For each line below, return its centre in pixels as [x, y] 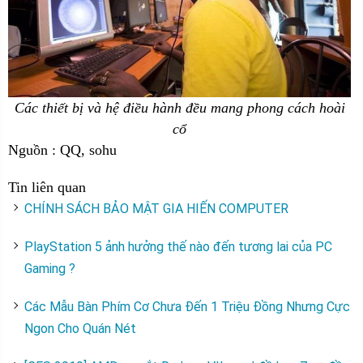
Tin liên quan [47, 188]
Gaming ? [50, 269]
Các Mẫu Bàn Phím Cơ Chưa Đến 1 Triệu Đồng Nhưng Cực [187, 307]
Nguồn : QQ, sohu [62, 150]
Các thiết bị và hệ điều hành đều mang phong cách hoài [179, 108]
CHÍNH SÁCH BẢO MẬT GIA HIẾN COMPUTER [156, 209]
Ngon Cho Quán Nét [80, 329]
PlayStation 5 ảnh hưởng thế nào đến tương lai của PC [178, 247]
